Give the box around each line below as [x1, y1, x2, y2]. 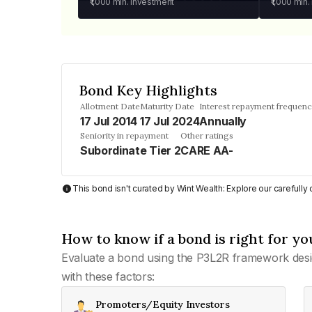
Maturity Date [140, 101, 194, 111]
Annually [199, 114, 247, 128]
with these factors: [61, 270, 155, 283]
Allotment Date [80, 101, 140, 111]
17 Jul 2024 [140, 114, 200, 128]
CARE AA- [180, 143, 233, 157]
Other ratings [180, 130, 234, 141]
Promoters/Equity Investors [95, 298, 230, 311]
